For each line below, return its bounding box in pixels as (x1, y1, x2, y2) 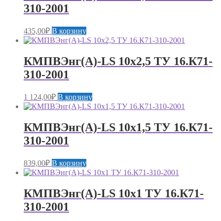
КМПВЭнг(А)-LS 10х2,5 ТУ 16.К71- (24, 55, 213, 68)
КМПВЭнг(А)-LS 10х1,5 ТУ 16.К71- (24, 120, 213, 134)
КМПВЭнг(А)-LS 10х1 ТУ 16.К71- (24, 186, 204, 200)
